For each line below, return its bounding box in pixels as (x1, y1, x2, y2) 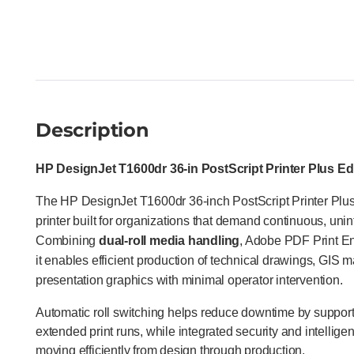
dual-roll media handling (99, 233, 240, 247)
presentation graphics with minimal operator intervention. (36, 273, 343, 287)
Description (36, 118, 149, 141)
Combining (36, 233, 100, 247)
